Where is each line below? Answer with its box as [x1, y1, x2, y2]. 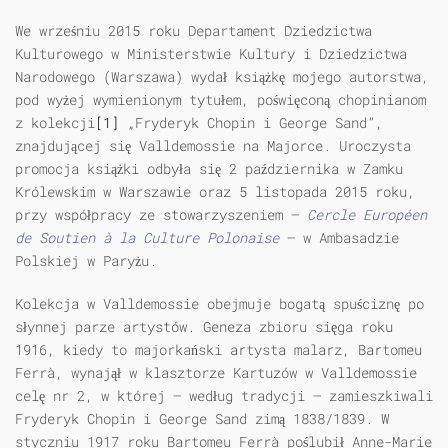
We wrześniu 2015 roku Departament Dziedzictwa [15, 21, 372, 41]
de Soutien [15, 228, 103, 248]
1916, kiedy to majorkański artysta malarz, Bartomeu [15, 340, 422, 360]
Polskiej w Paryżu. [15, 251, 157, 271]
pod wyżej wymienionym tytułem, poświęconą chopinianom [15, 90, 426, 110]
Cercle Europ [307, 205, 403, 225]
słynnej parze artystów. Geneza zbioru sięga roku [15, 317, 393, 337]
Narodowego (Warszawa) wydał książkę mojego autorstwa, [15, 67, 429, 87]
